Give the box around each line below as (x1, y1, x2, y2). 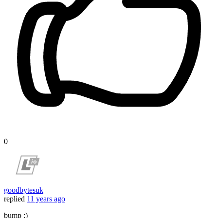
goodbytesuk (4, 186, 43, 195)
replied (4, 195, 25, 203)
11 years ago (27, 195, 65, 203)
